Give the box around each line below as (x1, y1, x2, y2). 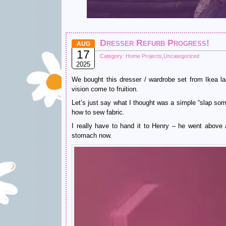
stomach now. (72, 132, 112, 139)
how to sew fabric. (72, 108, 125, 116)
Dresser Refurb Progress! (100, 38, 209, 48)
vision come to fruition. (72, 85, 138, 93)
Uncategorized (163, 53, 199, 59)
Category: (100, 53, 126, 59)
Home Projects (126, 53, 162, 59)
